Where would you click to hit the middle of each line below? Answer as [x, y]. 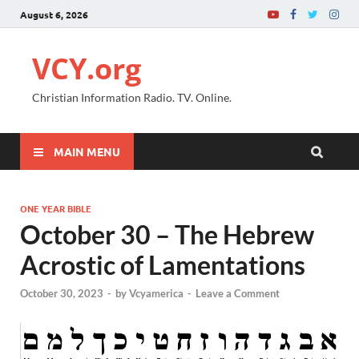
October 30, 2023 [62, 294]
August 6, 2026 [54, 14]
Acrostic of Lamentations [163, 265]
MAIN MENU [87, 151]
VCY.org [87, 69]
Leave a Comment [238, 294]
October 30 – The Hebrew [167, 234]
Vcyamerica [156, 294]
